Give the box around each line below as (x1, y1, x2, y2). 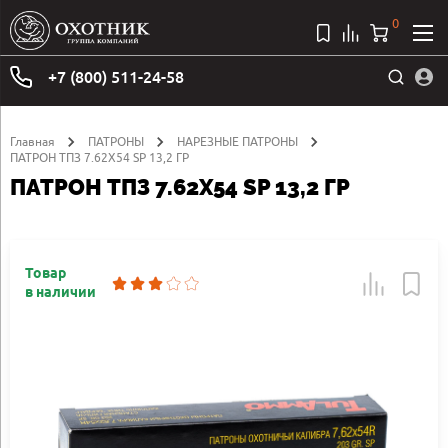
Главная (10, 133, 55, 149)
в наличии (25, 283, 96, 303)
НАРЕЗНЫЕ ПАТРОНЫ (177, 133, 298, 149)
